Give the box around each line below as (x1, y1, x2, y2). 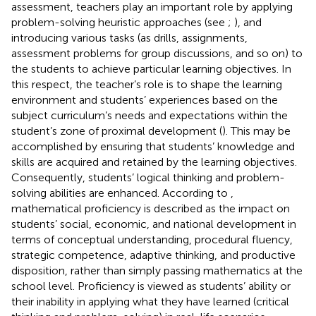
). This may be (222, 123, 291, 138)
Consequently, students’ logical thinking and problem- (11, 170, 285, 184)
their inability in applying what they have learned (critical (11, 294, 289, 308)
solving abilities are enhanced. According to (11, 186, 231, 200)
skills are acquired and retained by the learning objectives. (11, 154, 297, 169)
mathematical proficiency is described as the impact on (11, 201, 290, 215)
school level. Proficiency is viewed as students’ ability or (11, 279, 291, 293)
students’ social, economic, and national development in (11, 217, 296, 231)
